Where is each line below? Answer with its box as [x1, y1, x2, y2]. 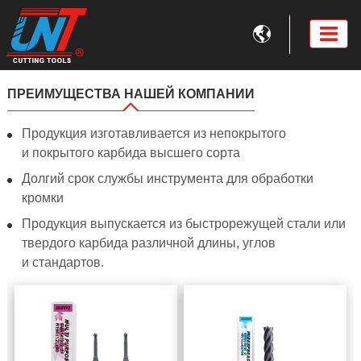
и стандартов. [21, 255, 104, 269]
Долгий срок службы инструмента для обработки [21, 172, 313, 185]
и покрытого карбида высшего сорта [21, 146, 240, 160]
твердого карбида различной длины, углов [21, 236, 276, 250]
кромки [21, 191, 64, 205]
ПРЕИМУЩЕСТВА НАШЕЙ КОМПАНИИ [6, 87, 255, 101]
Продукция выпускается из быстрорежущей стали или [21, 217, 346, 230]
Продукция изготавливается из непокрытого [21, 127, 286, 140]
